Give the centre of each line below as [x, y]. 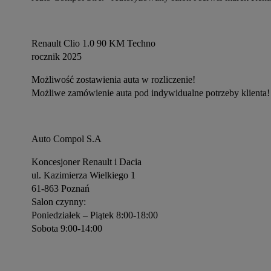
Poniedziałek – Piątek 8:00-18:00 [95, 215]
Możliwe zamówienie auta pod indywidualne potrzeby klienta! [151, 93]
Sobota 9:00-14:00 [67, 228]
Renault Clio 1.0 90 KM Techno [95, 43]
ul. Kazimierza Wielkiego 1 [83, 175]
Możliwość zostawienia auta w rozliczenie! [113, 80]
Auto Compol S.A [67, 139]
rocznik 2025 [57, 57]
